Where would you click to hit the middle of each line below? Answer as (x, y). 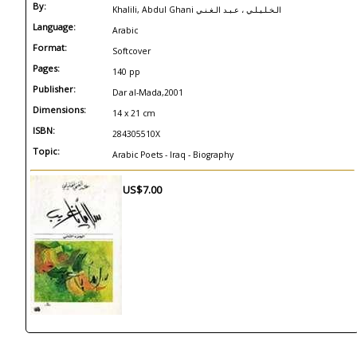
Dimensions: (59, 110)
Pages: (46, 68)
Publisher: (54, 89)
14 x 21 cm (134, 113)
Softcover (131, 51)
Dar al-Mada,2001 (148, 92)
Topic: (46, 151)
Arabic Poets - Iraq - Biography (173, 155)
